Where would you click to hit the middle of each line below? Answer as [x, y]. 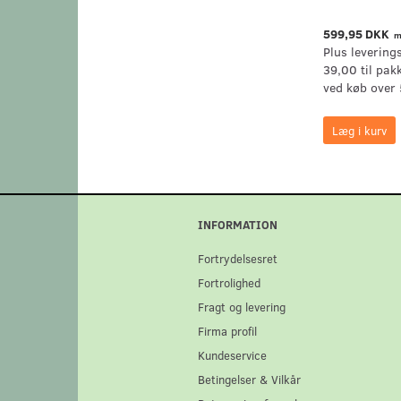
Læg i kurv [359, 131]
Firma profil [227, 331]
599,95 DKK [357, 34]
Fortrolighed [229, 283]
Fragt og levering [241, 307]
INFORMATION [237, 225]
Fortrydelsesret [237, 259]
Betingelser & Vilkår [249, 380]
